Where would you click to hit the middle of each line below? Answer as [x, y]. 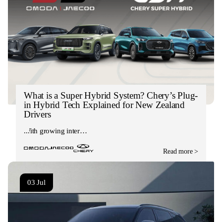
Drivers [37, 114]
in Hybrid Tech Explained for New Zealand [104, 105]
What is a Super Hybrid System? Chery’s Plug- [111, 95]
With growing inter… [55, 131]
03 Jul [36, 182]
